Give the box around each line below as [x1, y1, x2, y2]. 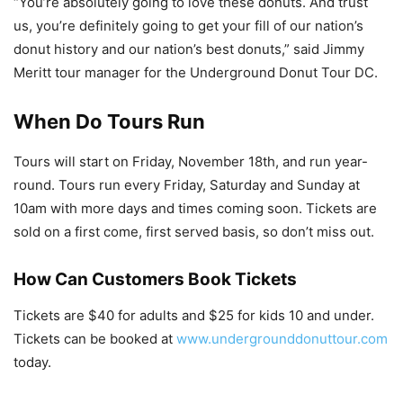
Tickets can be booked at [13, 329, 176, 347]
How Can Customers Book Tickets [13, 268, 297, 290]
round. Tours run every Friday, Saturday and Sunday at [13, 175, 360, 193]
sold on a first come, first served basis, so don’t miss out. [13, 222, 374, 240]
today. [13, 353, 51, 371]
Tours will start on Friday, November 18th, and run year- [13, 152, 368, 170]
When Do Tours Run [13, 109, 205, 133]
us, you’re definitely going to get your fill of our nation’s [13, 16, 363, 34]
